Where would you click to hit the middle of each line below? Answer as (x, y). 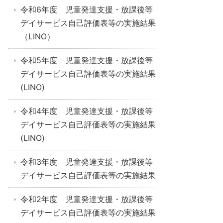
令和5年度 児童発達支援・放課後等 (87, 60)
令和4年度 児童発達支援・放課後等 (87, 111)
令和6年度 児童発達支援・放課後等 (87, 9)
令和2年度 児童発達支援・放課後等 (87, 199)
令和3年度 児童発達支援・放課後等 (87, 162)
